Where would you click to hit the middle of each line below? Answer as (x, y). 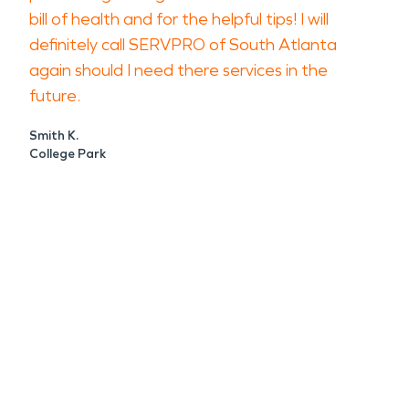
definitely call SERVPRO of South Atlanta (183, 45)
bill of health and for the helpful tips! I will (179, 19)
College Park (68, 154)
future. (55, 96)
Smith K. (54, 136)
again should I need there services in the (178, 70)
